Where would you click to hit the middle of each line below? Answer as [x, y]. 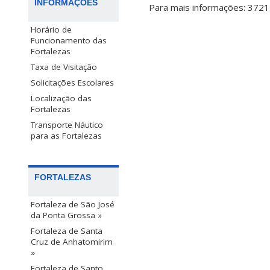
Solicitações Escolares [72, 82]
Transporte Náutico [67, 124]
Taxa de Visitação [64, 67]
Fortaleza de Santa [67, 231]
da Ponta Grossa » [66, 215]
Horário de [51, 29]
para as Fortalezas [66, 135]
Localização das [61, 98]
